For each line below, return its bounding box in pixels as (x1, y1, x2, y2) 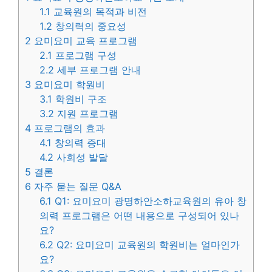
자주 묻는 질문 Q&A (31, 180, 121, 193)
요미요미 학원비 (31, 78, 105, 91)
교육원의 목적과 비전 (50, 5, 148, 18)
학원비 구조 (52, 93, 107, 106)
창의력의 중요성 (52, 20, 127, 33)
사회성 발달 (53, 151, 109, 164)
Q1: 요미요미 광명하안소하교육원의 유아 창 (52, 195, 247, 208)
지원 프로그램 (54, 107, 119, 120)
